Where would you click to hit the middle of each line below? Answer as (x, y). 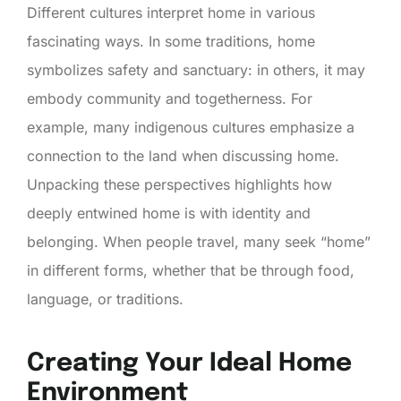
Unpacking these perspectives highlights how (179, 184)
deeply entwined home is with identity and (169, 213)
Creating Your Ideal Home (189, 363)
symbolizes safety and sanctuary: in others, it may (196, 69)
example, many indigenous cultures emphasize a (191, 127)
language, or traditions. (105, 299)
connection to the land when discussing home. (183, 155)
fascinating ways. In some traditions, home (171, 41)
